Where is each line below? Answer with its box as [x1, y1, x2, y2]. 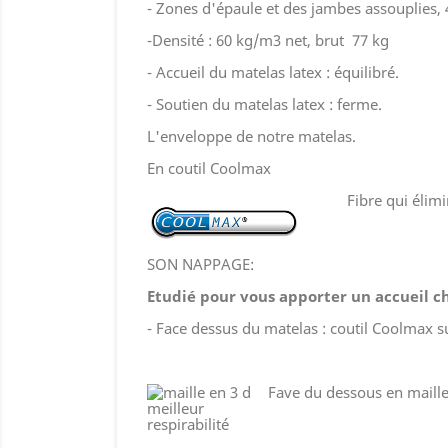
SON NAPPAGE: [147, 253, 254, 274]
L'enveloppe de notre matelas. [147, 125, 356, 146]
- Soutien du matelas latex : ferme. [147, 93, 382, 114]
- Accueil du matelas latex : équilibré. [147, 61, 399, 82]
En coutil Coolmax [147, 157, 271, 178]
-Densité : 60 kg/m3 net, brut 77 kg [147, 29, 389, 50]
